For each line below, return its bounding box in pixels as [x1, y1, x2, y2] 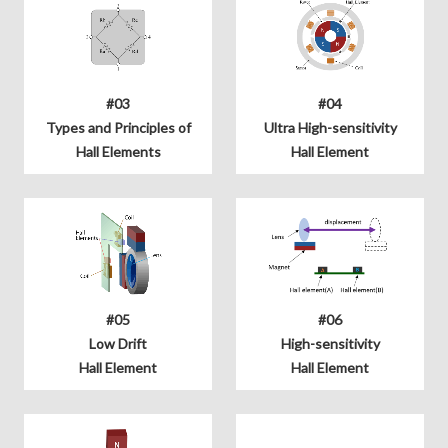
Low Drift [89, 334, 147, 352]
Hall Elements [75, 142, 161, 160]
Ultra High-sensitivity [263, 118, 397, 136]
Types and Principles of [45, 118, 191, 136]
